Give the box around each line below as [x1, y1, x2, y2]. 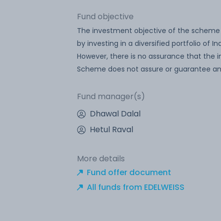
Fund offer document [87, 166, 171, 178]
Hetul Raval [90, 123, 133, 135]
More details [77, 152, 125, 164]
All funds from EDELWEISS [87, 181, 184, 193]
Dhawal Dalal [90, 108, 141, 119]
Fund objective [77, 10, 134, 22]
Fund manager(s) [77, 90, 145, 102]
